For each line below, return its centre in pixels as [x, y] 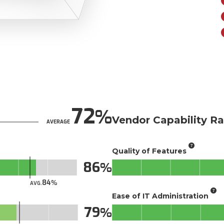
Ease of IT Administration [160, 196]
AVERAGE [58, 122]
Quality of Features [149, 151]
